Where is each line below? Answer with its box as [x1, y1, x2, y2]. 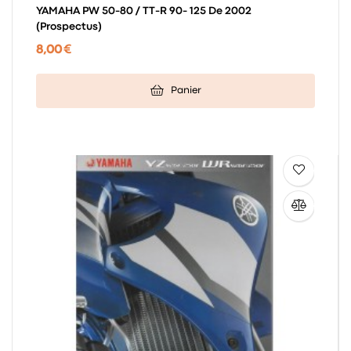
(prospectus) [36, 21, 102, 31]
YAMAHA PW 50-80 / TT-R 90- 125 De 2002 [36, 5, 251, 16]
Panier [170, 86, 201, 96]
